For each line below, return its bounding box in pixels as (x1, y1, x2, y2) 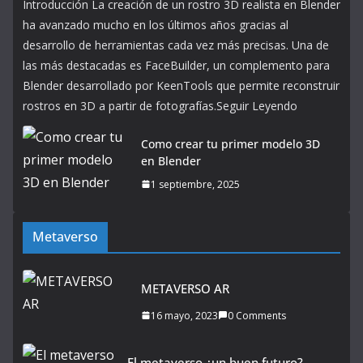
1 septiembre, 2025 (151, 177, 240, 191)
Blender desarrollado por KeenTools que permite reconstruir (23, 77, 340, 93)
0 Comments (228, 308, 286, 322)
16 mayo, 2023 (151, 308, 218, 322)
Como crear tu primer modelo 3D (141, 135, 320, 152)
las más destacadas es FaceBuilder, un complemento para (23, 57, 330, 73)
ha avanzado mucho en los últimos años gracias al (23, 16, 288, 32)
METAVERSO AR (141, 280, 229, 297)
